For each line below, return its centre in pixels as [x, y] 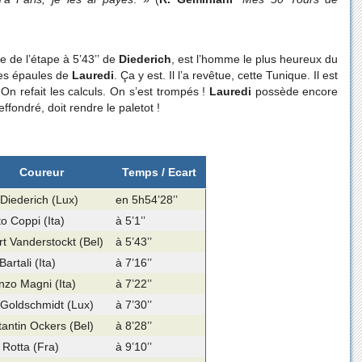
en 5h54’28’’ [147, 200]
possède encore [295, 92]
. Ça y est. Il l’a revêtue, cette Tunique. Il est [226, 76]
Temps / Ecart [160, 173]
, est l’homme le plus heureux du [255, 59]
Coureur [41, 173]
